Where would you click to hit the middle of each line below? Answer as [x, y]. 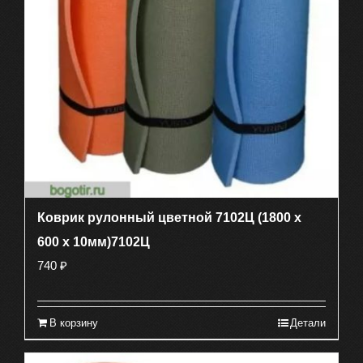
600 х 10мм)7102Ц [94, 241]
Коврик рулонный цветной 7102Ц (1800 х [169, 217]
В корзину [74, 322]
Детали [308, 322]
